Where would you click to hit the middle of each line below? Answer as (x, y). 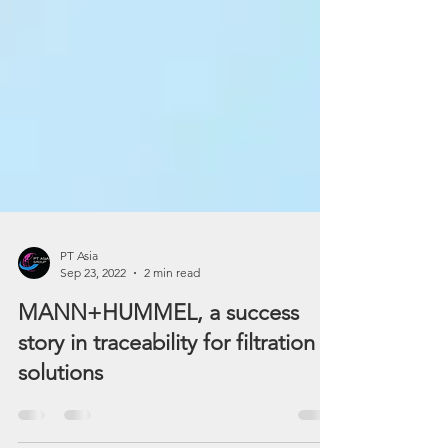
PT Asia (79, 327)
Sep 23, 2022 (93, 344)
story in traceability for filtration (166, 414)
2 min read (172, 344)
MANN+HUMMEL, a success (158, 384)
